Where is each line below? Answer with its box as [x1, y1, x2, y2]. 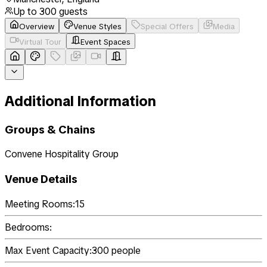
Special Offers [141, 21, 194, 32]
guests [57, 5, 88, 18]
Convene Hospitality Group [5, 148, 119, 161]
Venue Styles [73, 21, 122, 32]
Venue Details [5, 172, 77, 187]
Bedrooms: [5, 221, 52, 234]
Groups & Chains [5, 122, 95, 137]
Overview [19, 21, 54, 32]
